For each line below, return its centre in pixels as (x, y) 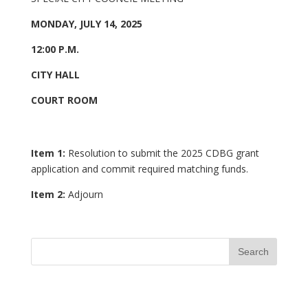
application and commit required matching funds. (143, 169)
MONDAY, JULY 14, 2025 (86, 24)
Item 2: (49, 194)
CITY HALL (55, 75)
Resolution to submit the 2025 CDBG (150, 153)
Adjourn (85, 194)
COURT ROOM (64, 100)
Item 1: (49, 153)
